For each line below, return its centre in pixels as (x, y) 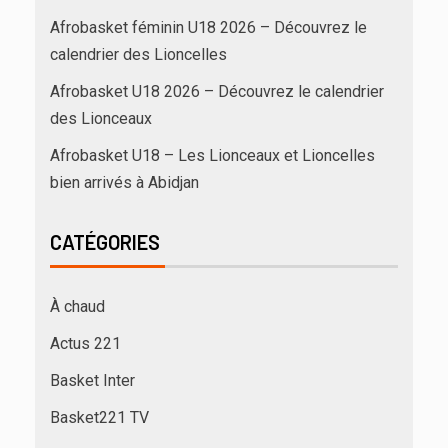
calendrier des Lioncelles (138, 54)
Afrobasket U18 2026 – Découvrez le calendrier (217, 91)
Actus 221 (85, 343)
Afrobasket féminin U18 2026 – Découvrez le (208, 27)
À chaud (77, 306)
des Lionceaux (101, 118)
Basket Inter (92, 380)
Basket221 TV (99, 417)
